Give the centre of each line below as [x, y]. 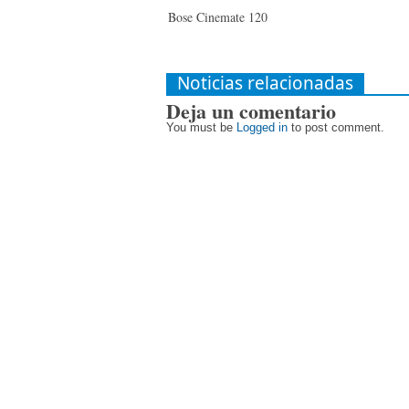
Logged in [262, 127]
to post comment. [336, 127]
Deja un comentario [251, 111]
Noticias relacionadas [265, 83]
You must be [201, 127]
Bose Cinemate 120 [218, 17]
